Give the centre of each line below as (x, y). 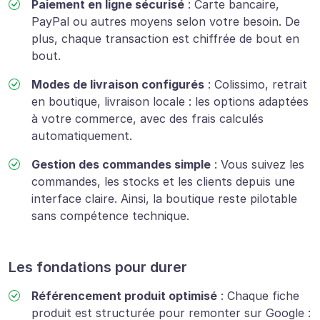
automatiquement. (82, 136)
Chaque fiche (263, 296)
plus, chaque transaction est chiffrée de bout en (165, 39)
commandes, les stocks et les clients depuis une (163, 182)
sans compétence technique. (110, 216)
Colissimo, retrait (261, 85)
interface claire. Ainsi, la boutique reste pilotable (164, 199)
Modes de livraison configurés (118, 85)
